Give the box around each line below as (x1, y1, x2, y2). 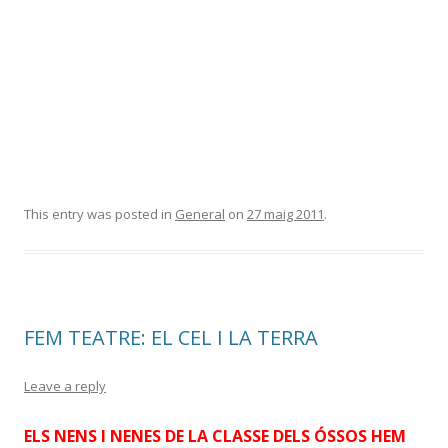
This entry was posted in (24, 205, 175, 223)
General (175, 205, 225, 223)
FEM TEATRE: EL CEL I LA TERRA (24, 324, 318, 351)
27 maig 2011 (247, 205, 324, 223)
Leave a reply (24, 377, 106, 395)
